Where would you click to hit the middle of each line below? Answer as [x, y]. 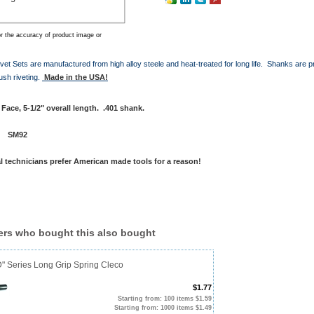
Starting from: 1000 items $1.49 [163, 307]
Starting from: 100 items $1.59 [165, 298]
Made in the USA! [76, 77]
